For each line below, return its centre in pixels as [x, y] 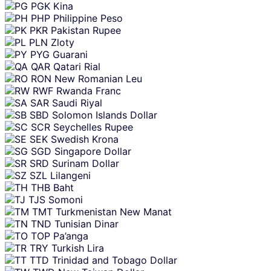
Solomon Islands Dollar [105, 115]
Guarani [70, 54]
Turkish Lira [78, 248]
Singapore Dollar [93, 151]
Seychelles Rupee [93, 127]
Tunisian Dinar [87, 224]
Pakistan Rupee [86, 30]
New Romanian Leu [98, 78]
